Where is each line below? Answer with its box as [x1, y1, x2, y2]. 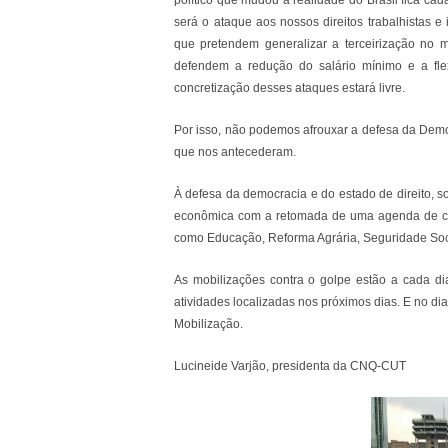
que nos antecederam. [174, 145, 296, 159]
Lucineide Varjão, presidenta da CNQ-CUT [174, 359, 406, 373]
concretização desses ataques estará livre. [174, 81, 405, 95]
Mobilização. [174, 317, 243, 331]
